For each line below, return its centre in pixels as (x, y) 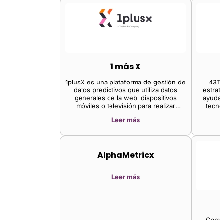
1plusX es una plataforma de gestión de (125, 82)
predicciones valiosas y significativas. (125, 113)
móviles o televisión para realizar (125, 105)
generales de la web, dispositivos (125, 97)
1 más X (125, 66)
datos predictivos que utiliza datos (125, 90)
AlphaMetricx (125, 155)
